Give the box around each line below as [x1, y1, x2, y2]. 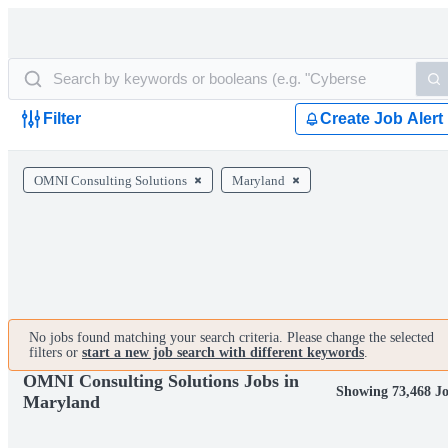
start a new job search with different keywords [82, 345, 364, 360]
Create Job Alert [320, 110, 443, 127]
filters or [29, 345, 82, 360]
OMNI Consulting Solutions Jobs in [23, 371, 299, 391]
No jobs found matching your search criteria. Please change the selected [29, 330, 434, 345]
